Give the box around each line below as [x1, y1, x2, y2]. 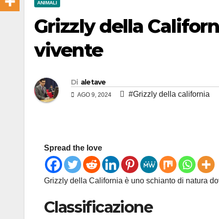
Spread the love [44, 144, 102, 153]
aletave [80, 78, 106, 87]
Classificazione [44, 197, 153, 217]
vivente [34, 39, 103, 62]
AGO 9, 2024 [76, 91, 113, 99]
